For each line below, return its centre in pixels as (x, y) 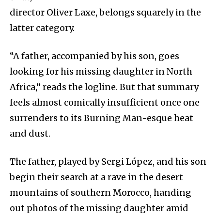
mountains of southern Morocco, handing (101, 192)
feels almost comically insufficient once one (105, 102)
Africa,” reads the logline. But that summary (104, 87)
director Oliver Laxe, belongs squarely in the (105, 12)
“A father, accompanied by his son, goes (94, 56)
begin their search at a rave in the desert (96, 177)
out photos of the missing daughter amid (99, 208)
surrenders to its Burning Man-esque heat (101, 118)
